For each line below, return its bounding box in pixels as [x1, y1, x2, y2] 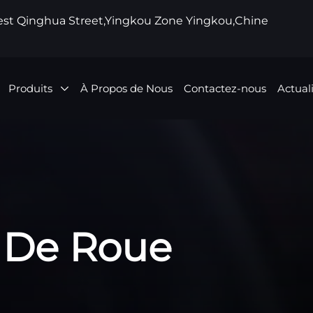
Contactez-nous [184, 82, 266, 95]
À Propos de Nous [80, 82, 173, 95]
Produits [8, 82, 55, 95]
